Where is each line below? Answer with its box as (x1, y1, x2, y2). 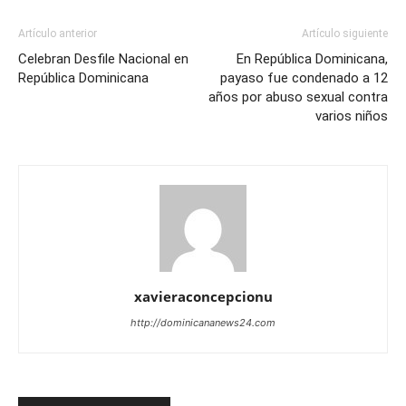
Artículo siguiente (302, 27, 388, 40)
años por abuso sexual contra (208, 89, 388, 105)
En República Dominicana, (237, 51, 388, 67)
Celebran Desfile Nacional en (18, 51, 188, 67)
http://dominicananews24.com (130, 316, 275, 329)
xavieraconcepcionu (133, 287, 273, 305)
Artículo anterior (18, 27, 97, 40)
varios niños (315, 108, 388, 124)
